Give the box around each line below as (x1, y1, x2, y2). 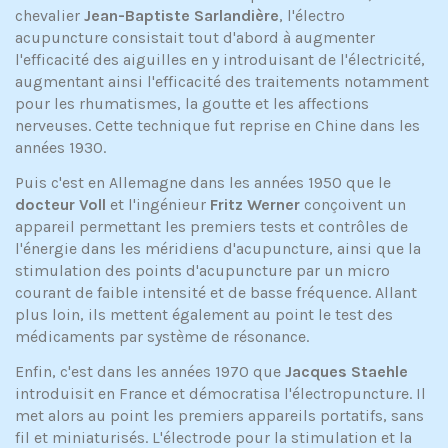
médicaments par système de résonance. (15, 327, 309, 347)
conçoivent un (300, 195, 406, 215)
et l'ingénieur (106, 195, 210, 215)
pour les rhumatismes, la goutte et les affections (15, 94, 369, 114)
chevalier (15, 6, 84, 26)
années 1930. (15, 138, 106, 158)
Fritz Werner (210, 195, 300, 215)
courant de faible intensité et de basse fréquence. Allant (15, 283, 417, 303)
